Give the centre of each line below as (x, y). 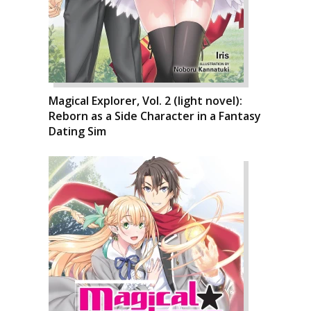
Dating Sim (77, 131)
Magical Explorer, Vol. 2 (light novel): (145, 101)
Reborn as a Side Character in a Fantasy (155, 116)
